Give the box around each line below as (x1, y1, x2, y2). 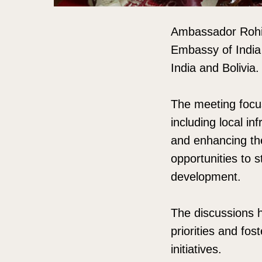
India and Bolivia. (171, 61, 259, 75)
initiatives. (171, 243, 222, 256)
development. (171, 170, 241, 184)
